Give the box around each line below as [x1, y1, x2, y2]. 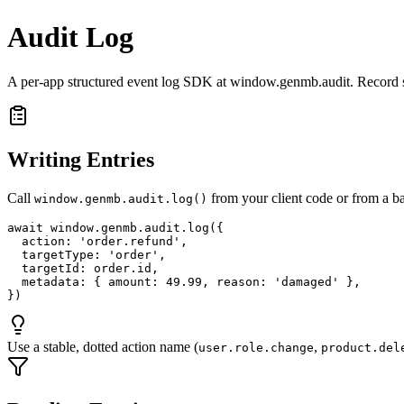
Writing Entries [7, 147, 154, 171]
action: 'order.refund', [7, 234, 188, 248]
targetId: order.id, [7, 261, 159, 275]
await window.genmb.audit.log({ [7, 220, 224, 234]
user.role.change [198, 340, 314, 354]
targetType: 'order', [7, 247, 166, 262]
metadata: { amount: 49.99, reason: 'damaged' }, [7, 274, 361, 289]
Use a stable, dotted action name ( [7, 338, 198, 354]
